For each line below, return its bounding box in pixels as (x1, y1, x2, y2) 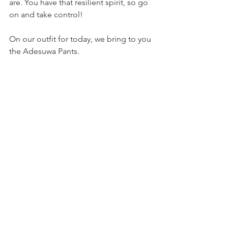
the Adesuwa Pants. (9, 46, 79, 56)
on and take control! (9, 9, 83, 19)
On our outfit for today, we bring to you (9, 34, 153, 44)
